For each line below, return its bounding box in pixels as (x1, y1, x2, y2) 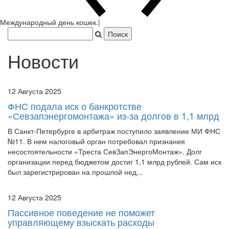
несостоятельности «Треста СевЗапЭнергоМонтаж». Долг (8, 146, 202, 156)
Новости (8, 47, 79, 74)
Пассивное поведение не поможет (8, 205, 155, 219)
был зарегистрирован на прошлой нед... (8, 166, 143, 177)
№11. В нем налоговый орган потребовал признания (8, 135, 185, 146)
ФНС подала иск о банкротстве (8, 99, 142, 112)
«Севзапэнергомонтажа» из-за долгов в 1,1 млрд (8, 108, 219, 122)
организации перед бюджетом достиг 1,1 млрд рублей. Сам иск (8, 156, 221, 167)
